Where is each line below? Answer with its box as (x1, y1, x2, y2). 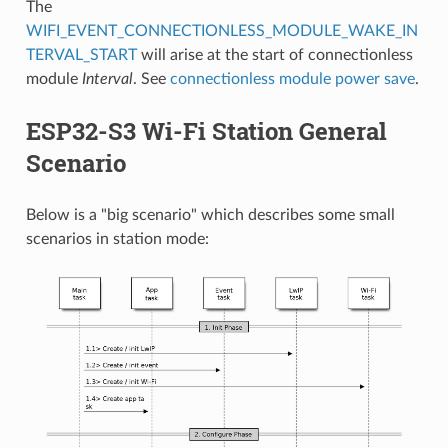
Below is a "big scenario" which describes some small (25, 207, 395, 224)
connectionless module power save (169, 71, 415, 88)
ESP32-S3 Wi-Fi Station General (25, 115, 387, 148)
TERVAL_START (25, 47, 137, 64)
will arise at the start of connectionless (136, 47, 413, 64)
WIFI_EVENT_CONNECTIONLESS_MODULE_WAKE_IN (25, 23, 418, 40)
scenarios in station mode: (25, 231, 209, 248)
